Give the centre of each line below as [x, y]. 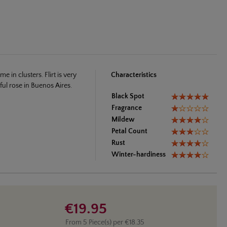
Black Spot [128, 96]
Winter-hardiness [139, 154]
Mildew [123, 119]
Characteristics [134, 75]
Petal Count [129, 131]
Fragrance [127, 108]
